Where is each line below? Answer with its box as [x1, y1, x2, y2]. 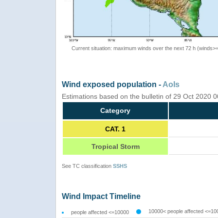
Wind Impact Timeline [62, 192, 141, 201]
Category [100, 107, 130, 115]
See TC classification [62, 163, 113, 169]
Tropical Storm [91, 143, 140, 151]
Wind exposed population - [62, 80, 163, 89]
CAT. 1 [105, 125, 126, 133]
